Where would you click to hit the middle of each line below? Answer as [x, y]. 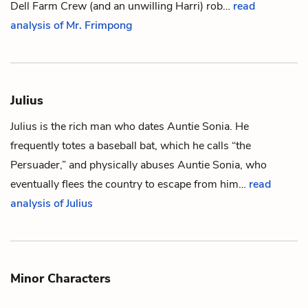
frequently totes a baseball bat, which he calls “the [131, 145]
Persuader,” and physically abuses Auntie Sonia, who [139, 165]
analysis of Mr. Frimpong [71, 25]
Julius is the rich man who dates [89, 126]
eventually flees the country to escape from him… [130, 184]
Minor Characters [60, 278]
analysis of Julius [52, 203]
